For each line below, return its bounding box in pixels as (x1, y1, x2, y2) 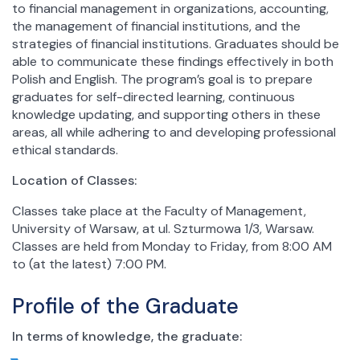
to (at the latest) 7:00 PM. (12, 256, 166, 273)
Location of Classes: (12, 172, 137, 190)
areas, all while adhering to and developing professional (12, 124, 336, 141)
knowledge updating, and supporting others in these (12, 106, 321, 124)
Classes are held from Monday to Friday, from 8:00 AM (12, 238, 332, 256)
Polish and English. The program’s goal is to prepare (12, 71, 313, 88)
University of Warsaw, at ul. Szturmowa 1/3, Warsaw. (12, 220, 314, 238)
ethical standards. (12, 141, 118, 159)
